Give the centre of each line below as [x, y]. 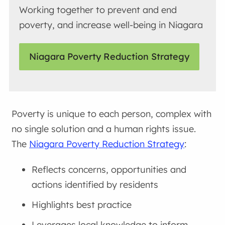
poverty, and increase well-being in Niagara [111, 25]
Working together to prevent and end [98, 10]
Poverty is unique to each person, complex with [112, 114]
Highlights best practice [82, 205]
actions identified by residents [95, 185]
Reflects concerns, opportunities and [109, 170]
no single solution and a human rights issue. [104, 129]
